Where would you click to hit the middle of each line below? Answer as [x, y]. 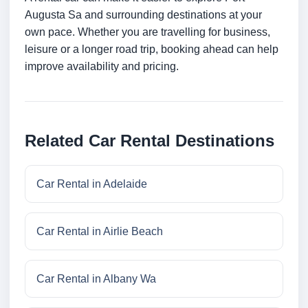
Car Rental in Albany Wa [96, 279]
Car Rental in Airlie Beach [100, 232]
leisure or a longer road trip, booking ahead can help [152, 49]
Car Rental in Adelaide [92, 184]
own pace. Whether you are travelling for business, [147, 32]
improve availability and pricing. [102, 67]
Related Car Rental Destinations [150, 141]
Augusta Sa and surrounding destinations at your [143, 15]
